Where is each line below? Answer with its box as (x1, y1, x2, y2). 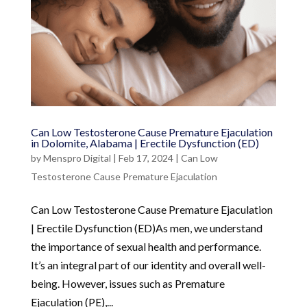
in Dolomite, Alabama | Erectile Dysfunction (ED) (30, 136, 259, 149)
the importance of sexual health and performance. (30, 239, 261, 253)
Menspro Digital (42, 151, 111, 164)
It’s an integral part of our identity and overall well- (30, 258, 266, 271)
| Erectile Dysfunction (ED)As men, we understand (30, 221, 262, 234)
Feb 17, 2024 (118, 151, 173, 164)
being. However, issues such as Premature (30, 276, 225, 290)
